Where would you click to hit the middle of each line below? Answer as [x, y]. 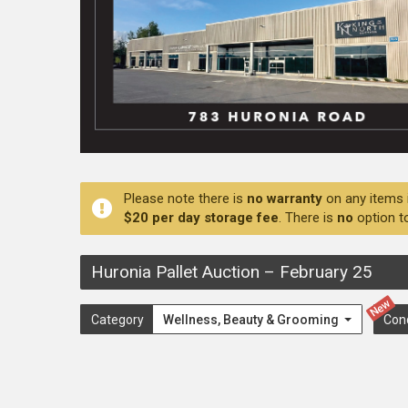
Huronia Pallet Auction [178, 272]
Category [117, 319]
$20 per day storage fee [201, 217]
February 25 [326, 272]
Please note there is [185, 198]
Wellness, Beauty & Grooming [252, 319]
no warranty [285, 198]
